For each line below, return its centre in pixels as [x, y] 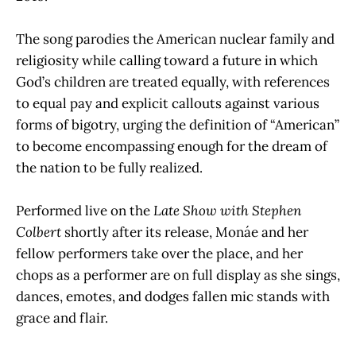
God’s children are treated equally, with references [173, 82]
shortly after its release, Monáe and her [185, 232]
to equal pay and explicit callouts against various [168, 104]
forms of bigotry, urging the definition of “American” [178, 125]
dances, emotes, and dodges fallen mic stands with [173, 297]
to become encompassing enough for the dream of [172, 147]
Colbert [39, 232]
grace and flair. [62, 318]
